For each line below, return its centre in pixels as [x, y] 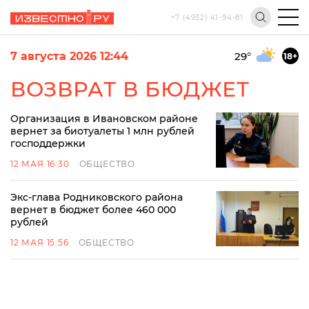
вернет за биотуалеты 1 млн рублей [102, 131]
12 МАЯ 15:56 [40, 242]
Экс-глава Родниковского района [97, 197]
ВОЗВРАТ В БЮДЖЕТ [130, 89]
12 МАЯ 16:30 [40, 164]
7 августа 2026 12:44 [69, 56]
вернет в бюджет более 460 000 [93, 210]
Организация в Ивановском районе [104, 119]
